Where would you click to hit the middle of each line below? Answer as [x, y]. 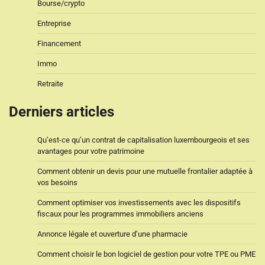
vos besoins [57, 182]
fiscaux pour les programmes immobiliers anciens [120, 214]
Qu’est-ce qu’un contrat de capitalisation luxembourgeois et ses [143, 140]
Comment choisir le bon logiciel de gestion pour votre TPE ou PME [146, 254]
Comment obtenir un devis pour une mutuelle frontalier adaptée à [145, 171]
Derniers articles [62, 112]
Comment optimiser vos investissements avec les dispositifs [139, 202]
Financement [59, 43]
